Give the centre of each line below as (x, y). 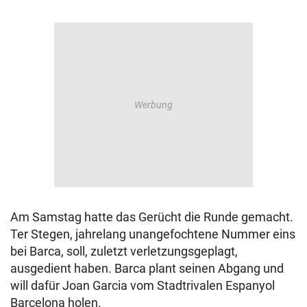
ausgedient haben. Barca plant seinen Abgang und (147, 269)
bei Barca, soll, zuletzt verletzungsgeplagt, (124, 251)
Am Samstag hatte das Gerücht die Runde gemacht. (152, 217)
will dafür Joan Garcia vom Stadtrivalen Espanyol (143, 286)
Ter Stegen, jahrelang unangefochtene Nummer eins (153, 234)
